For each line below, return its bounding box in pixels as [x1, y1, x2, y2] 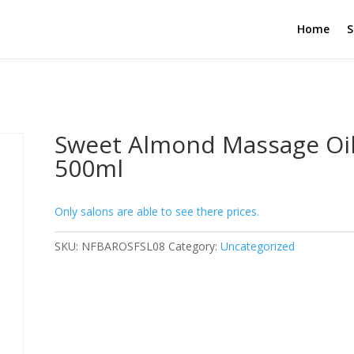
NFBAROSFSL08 [81, 239, 166, 254]
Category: [168, 239, 221, 254]
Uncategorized [220, 239, 296, 254]
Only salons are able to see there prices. [55, 204, 260, 219]
